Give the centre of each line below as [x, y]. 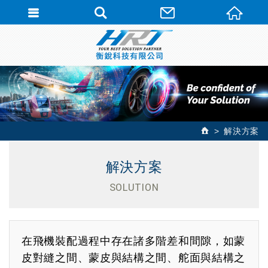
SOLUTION [134, 188]
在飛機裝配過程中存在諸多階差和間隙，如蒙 [134, 241]
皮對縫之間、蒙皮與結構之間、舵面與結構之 [134, 258]
